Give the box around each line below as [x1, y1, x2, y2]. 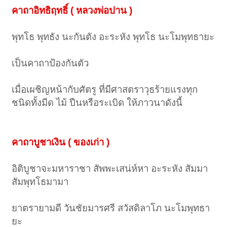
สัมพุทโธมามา [12, 176, 69, 187]
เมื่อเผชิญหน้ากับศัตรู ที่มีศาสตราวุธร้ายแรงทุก [12, 84, 198, 95]
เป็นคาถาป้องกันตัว [12, 58, 89, 69]
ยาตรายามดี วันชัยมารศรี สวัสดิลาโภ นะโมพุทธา [12, 203, 210, 214]
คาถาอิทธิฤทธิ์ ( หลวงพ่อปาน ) [12, 5, 133, 16]
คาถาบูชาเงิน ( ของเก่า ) [12, 137, 110, 148]
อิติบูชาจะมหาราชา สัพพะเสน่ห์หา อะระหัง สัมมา [12, 163, 208, 174]
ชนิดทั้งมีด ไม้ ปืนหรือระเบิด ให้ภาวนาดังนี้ [12, 97, 183, 108]
